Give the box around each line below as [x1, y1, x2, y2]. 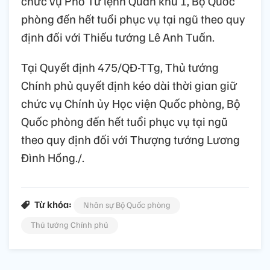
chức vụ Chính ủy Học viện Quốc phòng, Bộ [21, 95, 240, 111]
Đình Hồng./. [21, 149, 84, 166]
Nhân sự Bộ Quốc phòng [83, 199, 171, 210]
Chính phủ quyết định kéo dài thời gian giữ [21, 77, 237, 93]
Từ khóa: [34, 198, 72, 211]
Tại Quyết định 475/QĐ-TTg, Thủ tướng [21, 59, 219, 75]
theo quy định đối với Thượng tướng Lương [21, 131, 240, 148]
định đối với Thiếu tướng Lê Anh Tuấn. [21, 29, 215, 45]
